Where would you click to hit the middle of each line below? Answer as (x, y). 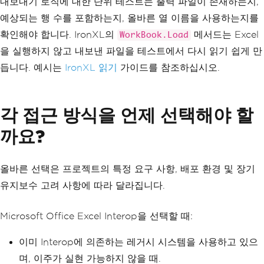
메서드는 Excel (225, 34)
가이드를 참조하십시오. (170, 67)
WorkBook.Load (154, 35)
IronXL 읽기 (93, 67)
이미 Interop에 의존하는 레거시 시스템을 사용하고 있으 (138, 242)
